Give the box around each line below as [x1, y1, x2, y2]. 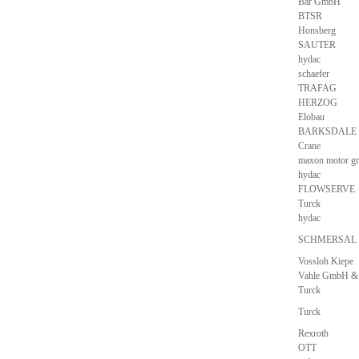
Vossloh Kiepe [298, 256, 353, 267]
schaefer [298, 68, 329, 79]
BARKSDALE [298, 126, 357, 137]
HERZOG [298, 97, 337, 108]
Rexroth [298, 328, 329, 339]
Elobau [298, 111, 325, 123]
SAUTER [298, 39, 336, 50]
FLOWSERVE [298, 184, 355, 195]
